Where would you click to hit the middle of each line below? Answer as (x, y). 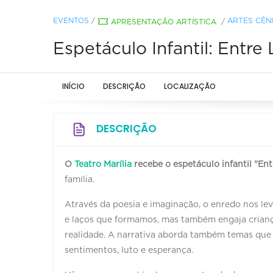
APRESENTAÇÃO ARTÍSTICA (164, 22)
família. (80, 179)
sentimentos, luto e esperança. (129, 250)
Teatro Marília (103, 164)
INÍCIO (73, 86)
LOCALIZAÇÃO (190, 86)
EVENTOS (71, 20)
